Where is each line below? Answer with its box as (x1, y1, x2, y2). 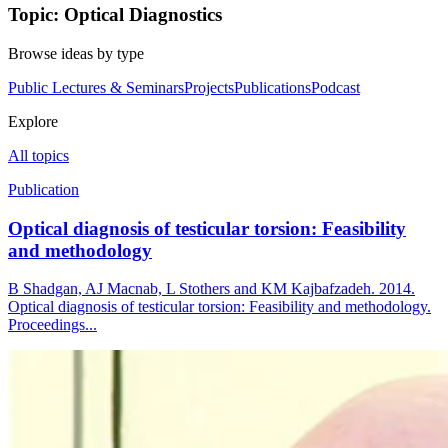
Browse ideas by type (8, 45, 144, 62)
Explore (8, 113, 58, 130)
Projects (184, 79, 234, 96)
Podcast (311, 79, 360, 96)
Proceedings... (8, 316, 97, 334)
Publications (234, 79, 311, 96)
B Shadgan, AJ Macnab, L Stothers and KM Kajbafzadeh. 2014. (8, 280, 415, 298)
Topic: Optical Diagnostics (8, 4, 222, 26)
